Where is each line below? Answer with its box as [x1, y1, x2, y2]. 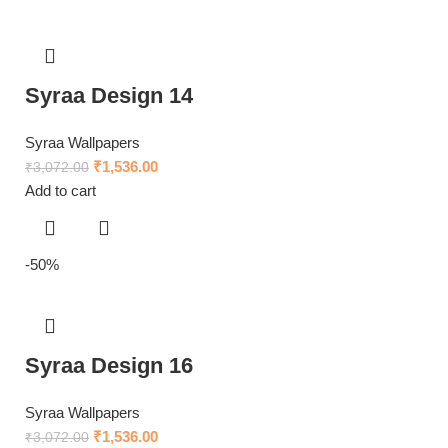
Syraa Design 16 [25, 353, 193, 379]
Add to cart [25, 182, 96, 200]
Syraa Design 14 [25, 83, 193, 109]
